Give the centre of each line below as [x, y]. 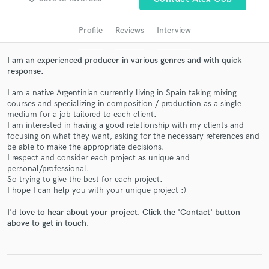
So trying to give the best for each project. [85, 180]
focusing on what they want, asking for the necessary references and [133, 136]
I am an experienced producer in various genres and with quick [124, 60]
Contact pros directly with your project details [134, 177]
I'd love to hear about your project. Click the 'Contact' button [124, 212]
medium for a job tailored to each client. [82, 115]
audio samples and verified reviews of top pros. [134, 15]
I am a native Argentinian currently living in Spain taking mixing [122, 93]
